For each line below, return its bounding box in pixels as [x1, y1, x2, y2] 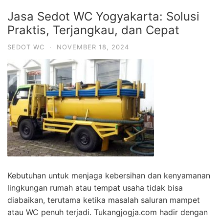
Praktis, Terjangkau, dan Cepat [7, 22, 179, 37]
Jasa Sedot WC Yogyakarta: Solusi [7, 9, 199, 23]
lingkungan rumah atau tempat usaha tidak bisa [7, 182, 183, 193]
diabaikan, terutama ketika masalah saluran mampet [7, 195, 200, 205]
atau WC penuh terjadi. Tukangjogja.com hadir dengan [7, 207, 208, 217]
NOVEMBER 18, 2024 [57, 43, 129, 51]
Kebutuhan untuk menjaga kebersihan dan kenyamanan [7, 170, 210, 180]
